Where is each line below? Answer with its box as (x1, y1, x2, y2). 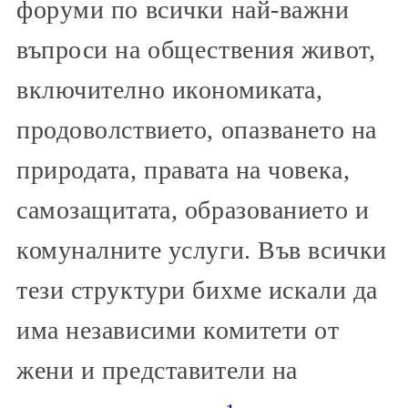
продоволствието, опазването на (16, 115, 377, 144)
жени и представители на (16, 355, 298, 384)
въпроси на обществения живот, (16, 35, 376, 64)
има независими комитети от (16, 315, 340, 344)
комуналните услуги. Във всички (16, 235, 387, 264)
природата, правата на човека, (16, 155, 351, 184)
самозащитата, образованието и (16, 195, 370, 224)
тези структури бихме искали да (16, 275, 378, 304)
